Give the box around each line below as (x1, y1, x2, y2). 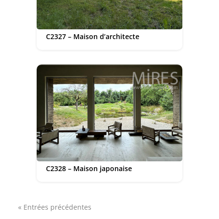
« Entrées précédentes (18, 202, 92, 212)
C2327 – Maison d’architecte (45, 31, 139, 41)
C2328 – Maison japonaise (45, 163, 132, 173)
